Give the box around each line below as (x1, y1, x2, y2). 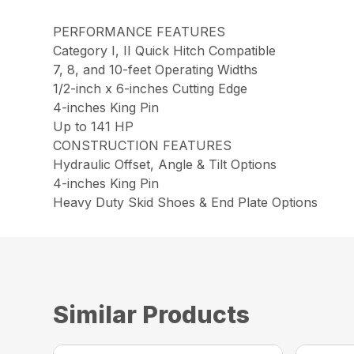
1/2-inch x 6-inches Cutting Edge (53, 80, 248, 96)
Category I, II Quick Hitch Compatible (53, 42, 277, 58)
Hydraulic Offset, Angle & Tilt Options (53, 156, 277, 172)
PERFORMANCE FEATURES (53, 23, 226, 40)
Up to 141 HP (53, 118, 134, 134)
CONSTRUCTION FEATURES (53, 137, 232, 153)
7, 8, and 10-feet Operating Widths (53, 61, 258, 77)
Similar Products (53, 299, 250, 329)
